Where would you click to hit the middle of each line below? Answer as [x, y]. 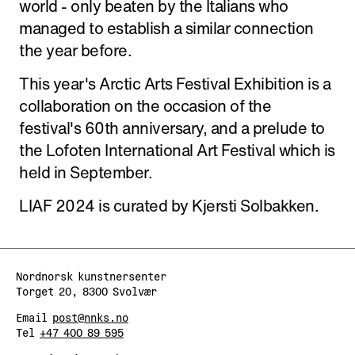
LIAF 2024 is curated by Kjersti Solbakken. [169, 206]
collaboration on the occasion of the [145, 106]
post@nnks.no [90, 318]
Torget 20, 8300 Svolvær [86, 292]
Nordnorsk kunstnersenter [91, 277]
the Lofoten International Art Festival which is [177, 150]
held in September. [86, 172]
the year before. [75, 50]
